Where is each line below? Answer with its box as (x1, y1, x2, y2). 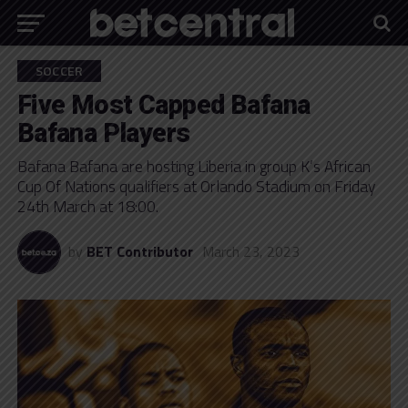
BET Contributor (86, 240, 193, 262)
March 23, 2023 (201, 240, 300, 262)
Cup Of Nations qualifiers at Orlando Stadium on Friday (16, 174, 375, 199)
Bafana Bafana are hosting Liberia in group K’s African (16, 154, 371, 178)
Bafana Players (16, 117, 190, 148)
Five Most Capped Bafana (16, 89, 311, 120)
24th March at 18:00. (16, 194, 158, 219)
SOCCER (35, 61, 84, 81)
